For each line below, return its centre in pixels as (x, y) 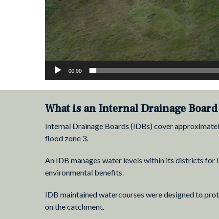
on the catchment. (75, 206)
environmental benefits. (84, 172)
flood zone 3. (66, 138)
